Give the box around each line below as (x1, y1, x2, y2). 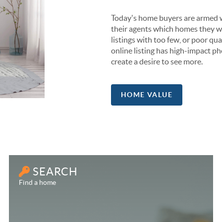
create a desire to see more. (111, 57, 203, 66)
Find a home (19, 178, 56, 186)
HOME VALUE (121, 91, 172, 99)
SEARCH (30, 166, 78, 177)
